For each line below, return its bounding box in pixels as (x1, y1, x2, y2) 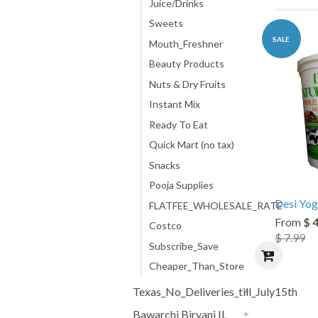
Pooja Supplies (149, 179, 214, 191)
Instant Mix (149, 98, 200, 110)
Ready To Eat (149, 118, 208, 131)
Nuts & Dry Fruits (149, 77, 226, 90)
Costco (149, 219, 182, 231)
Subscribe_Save (149, 239, 219, 252)
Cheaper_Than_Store (149, 260, 244, 272)
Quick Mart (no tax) (149, 138, 234, 150)
